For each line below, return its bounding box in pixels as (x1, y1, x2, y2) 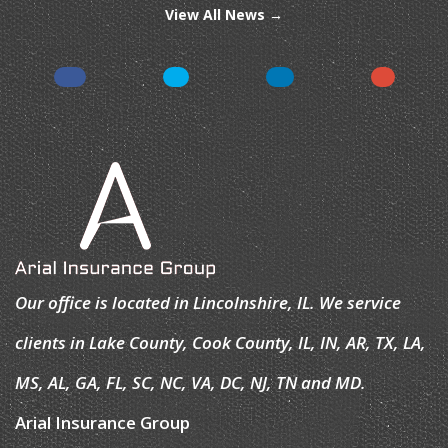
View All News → (165, 5, 283, 25)
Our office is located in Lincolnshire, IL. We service (15, 291, 401, 315)
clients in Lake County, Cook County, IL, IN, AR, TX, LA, (15, 331, 426, 355)
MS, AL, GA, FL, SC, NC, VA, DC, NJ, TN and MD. (15, 371, 366, 395)
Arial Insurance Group (15, 411, 190, 435)
